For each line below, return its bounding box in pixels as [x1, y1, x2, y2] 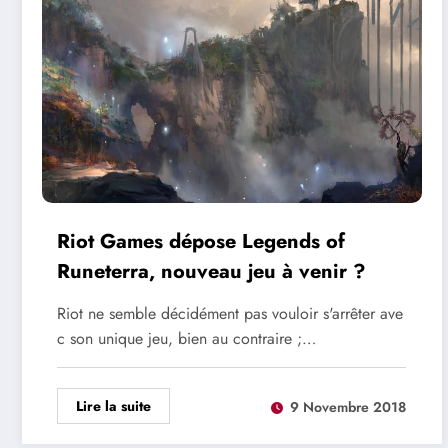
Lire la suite [76, 396, 151, 417]
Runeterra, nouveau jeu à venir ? [57, 257, 366, 287]
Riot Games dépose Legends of [57, 227, 345, 257]
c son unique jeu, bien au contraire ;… [57, 327, 316, 351]
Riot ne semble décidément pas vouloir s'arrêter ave [57, 302, 403, 326]
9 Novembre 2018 [290, 396, 406, 417]
